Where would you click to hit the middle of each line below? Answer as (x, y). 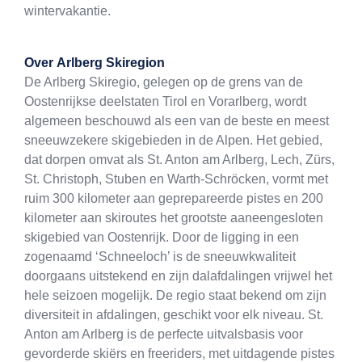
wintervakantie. (67, 11)
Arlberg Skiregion (111, 63)
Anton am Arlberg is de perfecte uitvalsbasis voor (164, 335)
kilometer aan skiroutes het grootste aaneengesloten (174, 218)
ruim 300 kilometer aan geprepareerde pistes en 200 (174, 199)
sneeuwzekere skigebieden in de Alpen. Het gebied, (173, 141)
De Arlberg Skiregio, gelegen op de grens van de (164, 82)
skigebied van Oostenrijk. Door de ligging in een (162, 238)
